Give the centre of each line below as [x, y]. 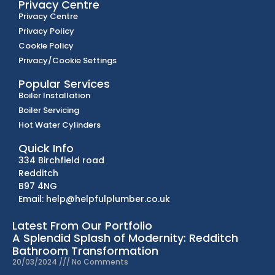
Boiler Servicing [49, 110]
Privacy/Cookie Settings [68, 60]
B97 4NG [38, 186]
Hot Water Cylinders [60, 125]
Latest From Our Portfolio [82, 226]
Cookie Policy [46, 45]
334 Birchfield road [61, 160]
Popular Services [64, 83]
